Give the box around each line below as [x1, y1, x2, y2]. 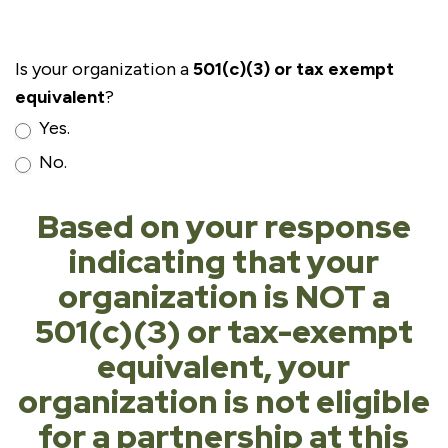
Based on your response [36, 205, 411, 248]
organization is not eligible [17, 380, 430, 423]
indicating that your [68, 240, 379, 283]
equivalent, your [97, 345, 351, 388]
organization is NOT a [57, 275, 390, 318]
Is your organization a [15, 58, 193, 80]
